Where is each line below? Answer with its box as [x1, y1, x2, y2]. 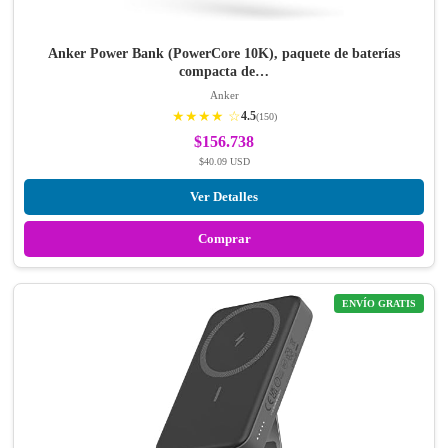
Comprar [197, 231, 251, 247]
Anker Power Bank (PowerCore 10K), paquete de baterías [48, 46, 400, 62]
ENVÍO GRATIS [342, 298, 416, 310]
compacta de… [179, 64, 269, 80]
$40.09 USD [198, 156, 250, 168]
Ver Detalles [190, 189, 258, 205]
